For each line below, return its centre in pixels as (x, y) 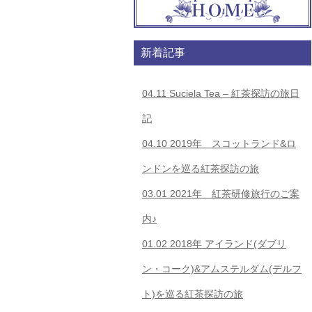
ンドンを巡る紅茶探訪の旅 (201, 169)
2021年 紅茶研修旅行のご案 (233, 194)
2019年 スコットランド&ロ (232, 143)
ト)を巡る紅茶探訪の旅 (193, 294)
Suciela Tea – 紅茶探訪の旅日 (233, 93)
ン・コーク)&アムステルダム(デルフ (222, 269)
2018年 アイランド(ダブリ (227, 244)
